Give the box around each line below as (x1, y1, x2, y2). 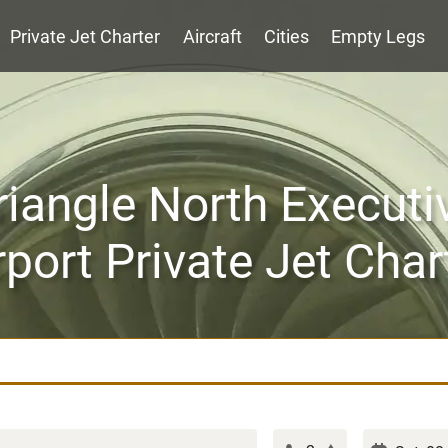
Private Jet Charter (10, 26, 161, 47)
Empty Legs (331, 26, 426, 47)
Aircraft (182, 26, 242, 47)
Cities (264, 26, 309, 47)
